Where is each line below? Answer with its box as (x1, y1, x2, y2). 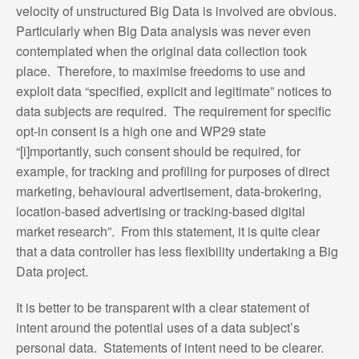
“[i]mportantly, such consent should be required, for (15, 141, 301, 160)
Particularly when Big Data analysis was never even (15, 21, 311, 40)
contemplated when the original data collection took (15, 41, 307, 60)
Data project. (15, 261, 88, 280)
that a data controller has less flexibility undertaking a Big (15, 241, 338, 260)
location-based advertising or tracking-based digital (15, 201, 305, 220)
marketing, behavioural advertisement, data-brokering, (15, 181, 321, 200)
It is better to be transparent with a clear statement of (15, 297, 309, 317)
